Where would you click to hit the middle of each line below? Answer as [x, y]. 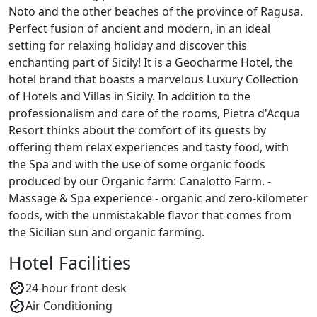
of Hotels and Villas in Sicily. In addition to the [129, 96]
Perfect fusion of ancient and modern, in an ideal [139, 28]
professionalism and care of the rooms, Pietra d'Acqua [154, 113]
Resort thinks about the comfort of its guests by [137, 130]
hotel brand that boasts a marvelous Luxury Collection [154, 79]
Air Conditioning [69, 306]
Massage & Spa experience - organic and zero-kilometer [158, 198]
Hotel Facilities [70, 262]
